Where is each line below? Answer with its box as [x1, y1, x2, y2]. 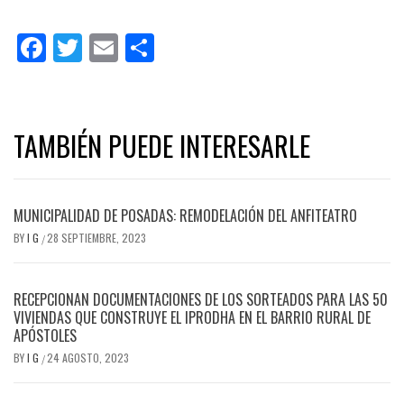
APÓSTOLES [14, 324, 77, 346]
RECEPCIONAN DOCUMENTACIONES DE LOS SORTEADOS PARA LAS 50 [14, 288, 388, 310]
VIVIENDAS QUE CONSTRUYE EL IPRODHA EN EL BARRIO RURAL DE [14, 306, 371, 328]
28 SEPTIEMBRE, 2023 [47, 229, 146, 245]
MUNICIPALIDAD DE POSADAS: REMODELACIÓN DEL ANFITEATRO [14, 204, 357, 226]
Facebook [46, 29, 161, 66]
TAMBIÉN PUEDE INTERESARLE [14, 124, 310, 166]
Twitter [82, 29, 169, 66]
